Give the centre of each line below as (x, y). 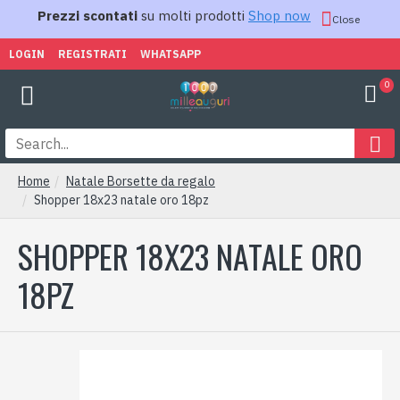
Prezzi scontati (87, 16)
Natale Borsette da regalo (141, 181)
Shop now (279, 16)
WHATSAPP (171, 54)
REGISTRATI (92, 54)
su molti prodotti (193, 16)
